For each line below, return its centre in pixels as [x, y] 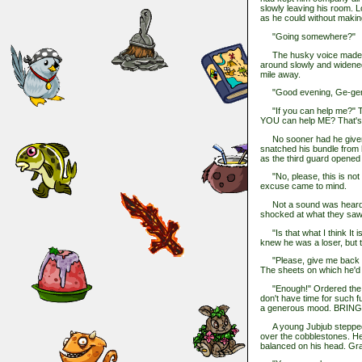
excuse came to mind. [303, 186]
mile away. [280, 74]
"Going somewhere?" [308, 36]
